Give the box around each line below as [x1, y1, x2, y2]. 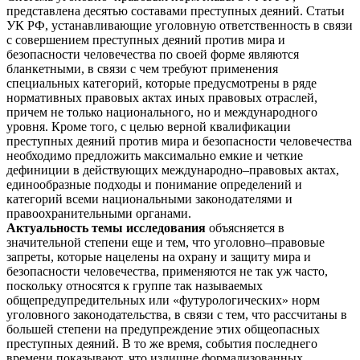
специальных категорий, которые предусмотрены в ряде [6, 76, 317, 90]
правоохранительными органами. [6, 206, 191, 220]
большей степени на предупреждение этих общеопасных [6, 321, 320, 336]
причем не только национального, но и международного [6, 104, 317, 119]
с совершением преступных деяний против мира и [6, 32, 285, 47]
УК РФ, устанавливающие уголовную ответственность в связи [6, 18, 353, 32]
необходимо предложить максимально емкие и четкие [6, 148, 303, 162]
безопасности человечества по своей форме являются [6, 47, 299, 61]
